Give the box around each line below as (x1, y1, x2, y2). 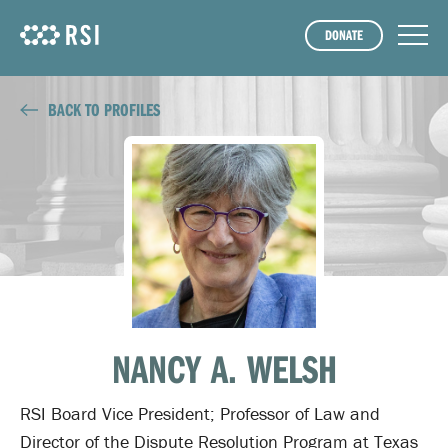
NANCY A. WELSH (111, 343, 337, 393)
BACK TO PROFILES (47, 98, 160, 121)
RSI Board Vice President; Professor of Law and (20, 402, 380, 425)
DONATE (325, 26, 363, 44)
